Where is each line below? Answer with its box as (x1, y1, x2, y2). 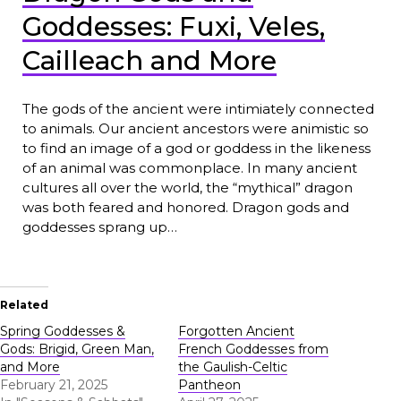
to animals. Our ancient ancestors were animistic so (21, 119, 369, 137)
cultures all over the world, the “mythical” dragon (21, 178, 353, 196)
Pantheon (178, 376, 242, 393)
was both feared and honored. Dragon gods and (21, 198, 349, 216)
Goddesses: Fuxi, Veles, (21, 10, 325, 42)
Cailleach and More (21, 44, 277, 76)
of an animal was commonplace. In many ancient (21, 158, 357, 176)
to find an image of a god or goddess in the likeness (21, 139, 371, 157)
